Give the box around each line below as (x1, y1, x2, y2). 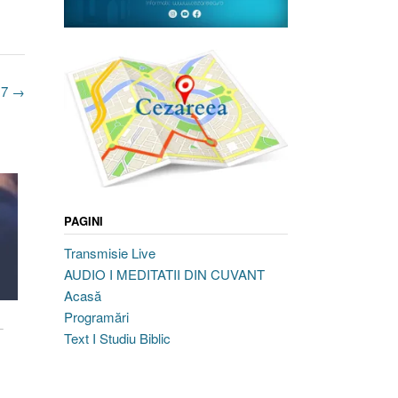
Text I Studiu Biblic (63, 329, 171, 348)
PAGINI (63, 212, 103, 230)
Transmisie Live (63, 243, 155, 263)
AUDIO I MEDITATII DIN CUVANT (63, 265, 265, 284)
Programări (63, 307, 129, 327)
